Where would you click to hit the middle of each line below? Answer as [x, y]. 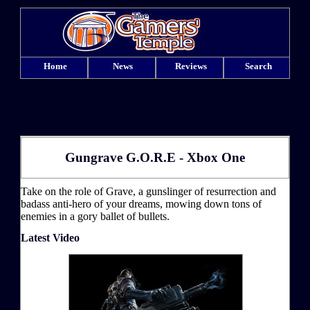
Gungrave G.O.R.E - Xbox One [155, 157]
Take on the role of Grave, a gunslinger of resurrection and [148, 191]
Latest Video [50, 237]
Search [258, 66]
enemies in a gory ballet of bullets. [95, 216]
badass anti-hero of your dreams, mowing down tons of [141, 203]
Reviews [191, 66]
